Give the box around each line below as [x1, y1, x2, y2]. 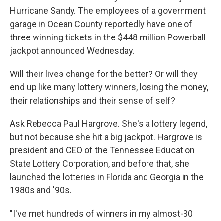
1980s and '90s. [10, 185, 72, 195]
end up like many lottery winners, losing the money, [10, 82, 208, 92]
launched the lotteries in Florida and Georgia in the [10, 172, 204, 182]
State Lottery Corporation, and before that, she [10, 158, 189, 169]
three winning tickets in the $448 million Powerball [10, 32, 206, 42]
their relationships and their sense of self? [10, 95, 175, 106]
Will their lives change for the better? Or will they [10, 69, 198, 79]
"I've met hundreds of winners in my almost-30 [10, 208, 193, 219]
